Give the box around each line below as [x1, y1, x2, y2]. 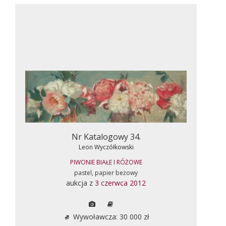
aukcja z [66, 178, 95, 188]
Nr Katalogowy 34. [71, 131, 141, 142]
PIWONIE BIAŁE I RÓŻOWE [70, 157, 142, 166]
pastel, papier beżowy [74, 168, 138, 177]
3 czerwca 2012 [95, 178, 146, 188]
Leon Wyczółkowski [78, 142, 134, 151]
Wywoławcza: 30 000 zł [71, 211, 149, 221]
